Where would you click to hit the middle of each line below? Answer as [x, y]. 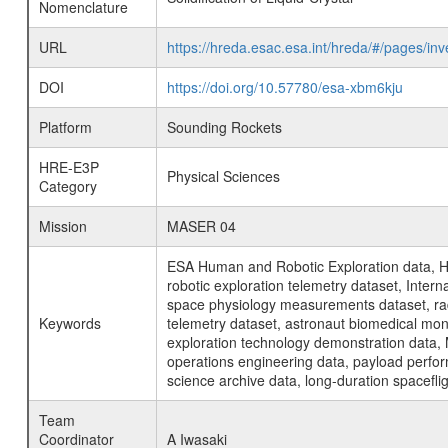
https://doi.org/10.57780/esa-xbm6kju [284, 87]
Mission [62, 226]
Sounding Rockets [224, 127]
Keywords [69, 323]
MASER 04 [201, 226]
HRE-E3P [68, 167]
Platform [65, 127]
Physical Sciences [223, 176]
